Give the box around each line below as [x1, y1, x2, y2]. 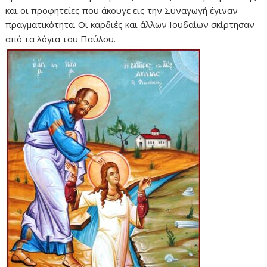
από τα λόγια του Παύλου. [5, 32, 116, 45]
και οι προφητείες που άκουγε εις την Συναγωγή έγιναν [5, 4, 238, 16]
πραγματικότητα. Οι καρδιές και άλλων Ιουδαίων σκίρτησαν [5, 18, 255, 30]
